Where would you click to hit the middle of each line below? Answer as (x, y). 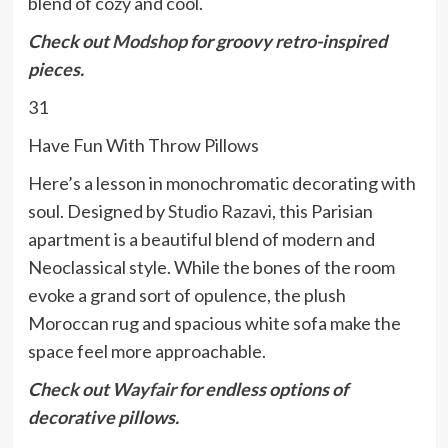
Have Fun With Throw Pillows (143, 145)
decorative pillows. (103, 417)
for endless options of (261, 389)
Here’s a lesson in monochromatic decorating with (221, 183)
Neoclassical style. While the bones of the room (211, 267)
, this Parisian (322, 211)
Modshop (149, 41)
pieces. (55, 69)
